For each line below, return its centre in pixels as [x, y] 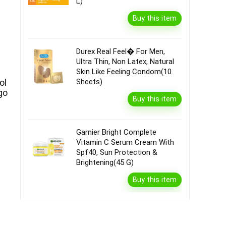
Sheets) [89, 82]
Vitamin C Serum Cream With [125, 142]
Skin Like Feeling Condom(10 [124, 72]
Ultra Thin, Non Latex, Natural [125, 62]
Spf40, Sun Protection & [117, 152]
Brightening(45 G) [105, 162]
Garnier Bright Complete [116, 132]
